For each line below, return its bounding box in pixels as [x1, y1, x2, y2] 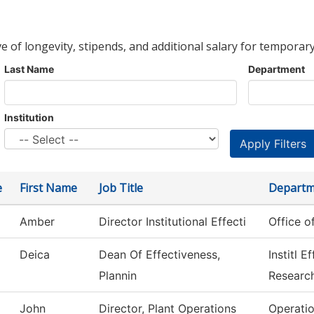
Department [248, 63, 305, 76]
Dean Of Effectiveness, [99, 247, 220, 262]
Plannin [99, 268, 137, 283]
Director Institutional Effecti [99, 214, 246, 229]
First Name [20, 180, 77, 196]
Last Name [4, 63, 54, 76]
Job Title [99, 180, 143, 196]
